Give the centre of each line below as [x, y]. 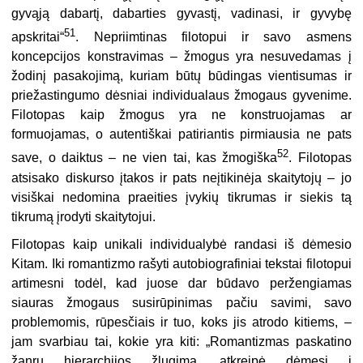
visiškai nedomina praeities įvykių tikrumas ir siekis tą [181, 197]
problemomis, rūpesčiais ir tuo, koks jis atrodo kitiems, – [181, 322]
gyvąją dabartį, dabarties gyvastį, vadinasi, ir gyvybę [181, 13]
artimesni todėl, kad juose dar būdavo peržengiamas [181, 283]
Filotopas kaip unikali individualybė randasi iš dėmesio [181, 244]
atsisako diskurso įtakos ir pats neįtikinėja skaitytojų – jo [181, 177]
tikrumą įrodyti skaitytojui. [84, 216]
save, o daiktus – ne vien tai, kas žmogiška [145, 158]
